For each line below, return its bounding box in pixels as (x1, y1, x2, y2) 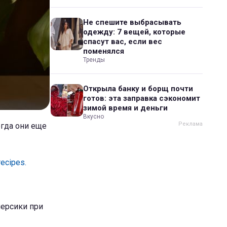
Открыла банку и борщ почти (83, 84, 193, 93)
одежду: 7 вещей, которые (83, 27, 185, 36)
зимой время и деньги (83, 103, 168, 112)
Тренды (83, 56, 105, 63)
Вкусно (83, 113, 104, 120)
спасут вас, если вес (83, 37, 162, 46)
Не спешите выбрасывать (83, 18, 181, 27)
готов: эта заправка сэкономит (83, 94, 200, 103)
